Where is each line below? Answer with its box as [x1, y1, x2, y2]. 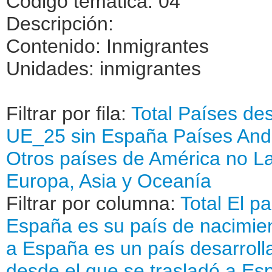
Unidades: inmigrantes [6, 57, 201, 80]
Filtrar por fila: [6, 102, 131, 124]
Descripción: [6, 12, 114, 35]
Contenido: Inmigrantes [6, 35, 209, 57]
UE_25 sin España [6, 124, 168, 147]
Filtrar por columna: [6, 192, 180, 214]
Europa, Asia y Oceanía [6, 169, 211, 192]
